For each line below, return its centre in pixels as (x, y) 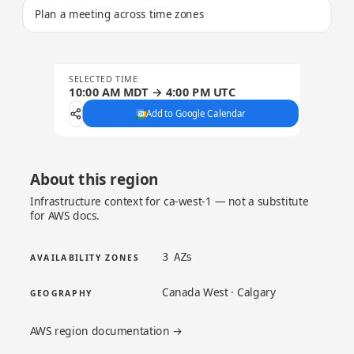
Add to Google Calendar (196, 113)
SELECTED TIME (104, 79)
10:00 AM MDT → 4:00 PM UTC (153, 92)
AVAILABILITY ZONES (84, 258)
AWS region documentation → (106, 331)
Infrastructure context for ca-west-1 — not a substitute (169, 201)
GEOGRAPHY (61, 293)
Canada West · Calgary (219, 292)
